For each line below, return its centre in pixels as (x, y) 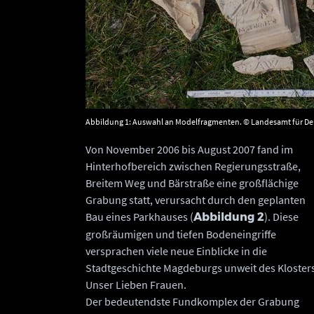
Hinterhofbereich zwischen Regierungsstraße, (193, 166)
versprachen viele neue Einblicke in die (176, 251)
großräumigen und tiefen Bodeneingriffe (181, 234)
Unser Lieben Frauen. (136, 285)
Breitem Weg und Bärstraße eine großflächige (192, 183)
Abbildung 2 (229, 217)
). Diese (281, 217)
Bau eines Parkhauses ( (139, 217)
